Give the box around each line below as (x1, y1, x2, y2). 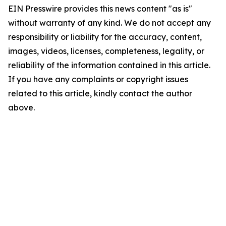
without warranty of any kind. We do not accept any (8, 18, 211, 28)
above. (8, 102, 35, 112)
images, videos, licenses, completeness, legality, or (8, 46, 204, 56)
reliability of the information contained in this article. (8, 60, 210, 70)
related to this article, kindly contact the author (8, 88, 192, 98)
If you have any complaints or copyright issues (8, 74, 188, 84)
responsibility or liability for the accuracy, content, (8, 32, 202, 42)
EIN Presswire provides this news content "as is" (8, 4, 192, 14)
